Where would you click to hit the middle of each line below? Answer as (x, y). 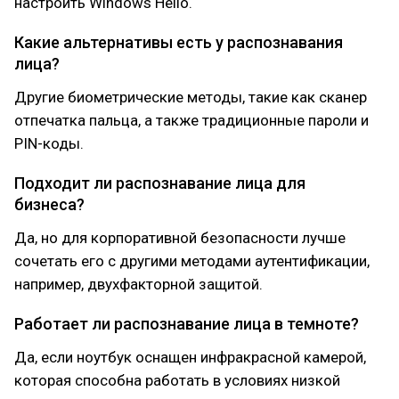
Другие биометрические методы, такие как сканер (191, 97)
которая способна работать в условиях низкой (177, 380)
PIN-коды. (49, 143)
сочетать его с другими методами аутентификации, (192, 261)
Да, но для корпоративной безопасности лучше (180, 238)
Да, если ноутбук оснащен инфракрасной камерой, (190, 357)
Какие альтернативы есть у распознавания (179, 42)
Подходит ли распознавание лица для (160, 183)
